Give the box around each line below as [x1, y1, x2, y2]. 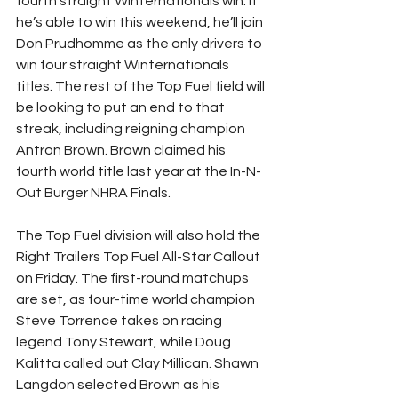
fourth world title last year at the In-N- [16, 163, 261, 179]
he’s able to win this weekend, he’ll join [16, 14, 266, 29]
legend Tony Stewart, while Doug [16, 334, 234, 349]
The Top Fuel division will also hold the [16, 227, 263, 243]
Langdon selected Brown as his [16, 377, 222, 392]
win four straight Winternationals [16, 57, 232, 72]
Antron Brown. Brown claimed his [16, 142, 228, 157]
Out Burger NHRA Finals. [16, 185, 171, 200]
